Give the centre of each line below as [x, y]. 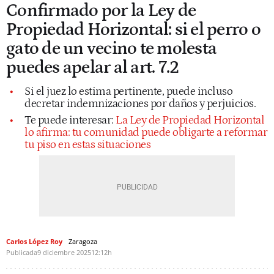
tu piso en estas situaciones [87, 144]
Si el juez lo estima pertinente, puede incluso [128, 91]
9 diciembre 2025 [64, 252]
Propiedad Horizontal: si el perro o [133, 29]
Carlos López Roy [34, 241]
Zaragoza [83, 241]
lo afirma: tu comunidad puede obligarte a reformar [146, 132]
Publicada [22, 252]
